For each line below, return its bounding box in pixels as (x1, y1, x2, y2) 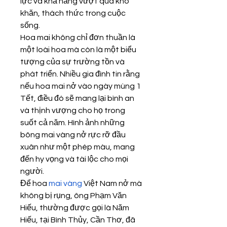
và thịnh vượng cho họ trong (20, 106, 125, 115)
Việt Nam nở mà (82, 179, 142, 187)
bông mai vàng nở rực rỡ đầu (20, 131, 126, 139)
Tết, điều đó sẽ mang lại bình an (20, 94, 134, 102)
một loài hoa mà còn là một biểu (20, 46, 136, 54)
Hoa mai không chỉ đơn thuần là (20, 33, 135, 42)
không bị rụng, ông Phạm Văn (20, 192, 127, 200)
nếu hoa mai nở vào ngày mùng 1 (20, 82, 141, 90)
